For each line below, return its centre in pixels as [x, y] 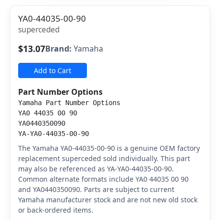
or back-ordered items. [56, 210]
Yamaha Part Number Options [69, 103]
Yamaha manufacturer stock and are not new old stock [108, 200]
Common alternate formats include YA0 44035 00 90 [103, 179]
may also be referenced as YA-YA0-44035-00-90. [96, 169]
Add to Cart [53, 70]
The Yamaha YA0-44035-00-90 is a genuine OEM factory [109, 148]
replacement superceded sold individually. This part [104, 158]
